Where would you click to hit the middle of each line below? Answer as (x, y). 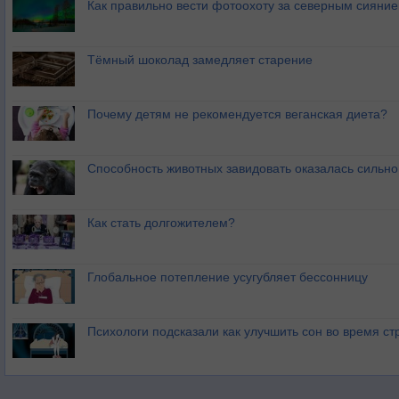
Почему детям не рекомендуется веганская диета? (237, 114)
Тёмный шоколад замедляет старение (200, 60)
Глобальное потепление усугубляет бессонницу (228, 277)
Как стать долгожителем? (161, 223)
